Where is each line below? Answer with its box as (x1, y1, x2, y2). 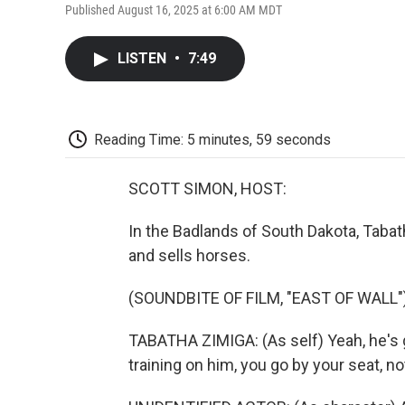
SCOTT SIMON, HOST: (128, 179, 287, 199)
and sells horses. (128, 246, 250, 266)
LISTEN (118, 49, 170, 67)
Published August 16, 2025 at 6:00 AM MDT (65, 2, 282, 17)
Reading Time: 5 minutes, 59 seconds (94, 130, 331, 148)
